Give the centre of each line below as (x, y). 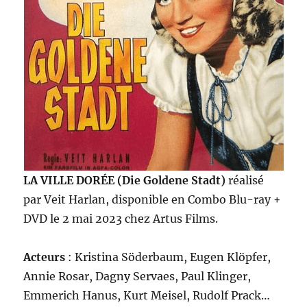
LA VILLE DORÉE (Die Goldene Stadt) (125, 180)
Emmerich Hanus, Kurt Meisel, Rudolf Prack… (147, 295)
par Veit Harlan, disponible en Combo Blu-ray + (152, 199)
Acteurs (45, 257)
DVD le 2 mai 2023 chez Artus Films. (121, 219)
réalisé (245, 180)
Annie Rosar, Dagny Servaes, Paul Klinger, (137, 276)
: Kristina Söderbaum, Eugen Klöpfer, (168, 257)
